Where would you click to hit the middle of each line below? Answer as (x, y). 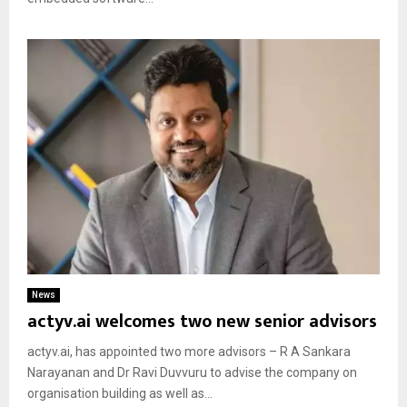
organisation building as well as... (120, 393)
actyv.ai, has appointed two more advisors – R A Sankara (189, 351)
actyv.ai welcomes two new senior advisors (202, 321)
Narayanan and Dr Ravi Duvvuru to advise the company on (192, 372)
